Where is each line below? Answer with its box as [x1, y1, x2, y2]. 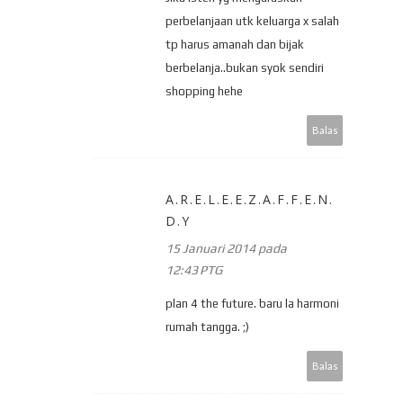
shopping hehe [166, 84, 243, 98]
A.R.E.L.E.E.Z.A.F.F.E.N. [166, 190, 334, 208]
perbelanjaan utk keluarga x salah [166, 13, 339, 28]
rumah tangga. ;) [166, 319, 249, 334]
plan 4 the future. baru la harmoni [166, 296, 339, 310]
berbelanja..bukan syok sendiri [166, 60, 324, 75]
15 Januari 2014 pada [166, 240, 287, 255]
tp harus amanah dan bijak [166, 37, 304, 51]
